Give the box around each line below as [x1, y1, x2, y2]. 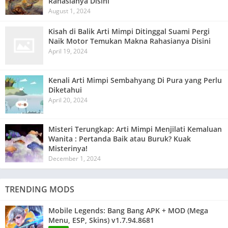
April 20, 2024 [48, 95, 88, 104]
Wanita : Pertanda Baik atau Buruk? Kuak [48, 133, 191, 144]
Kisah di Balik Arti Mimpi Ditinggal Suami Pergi [48, 26, 210, 36]
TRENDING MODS [5, 183, 74, 195]
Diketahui [48, 84, 82, 95]
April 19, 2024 [48, 46, 88, 55]
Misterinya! [48, 143, 88, 153]
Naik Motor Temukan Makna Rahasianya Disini [48, 36, 211, 46]
